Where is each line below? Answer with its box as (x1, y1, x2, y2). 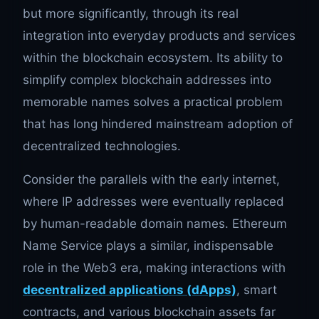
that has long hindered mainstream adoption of (23, 117, 293, 132)
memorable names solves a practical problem (23, 95, 283, 110)
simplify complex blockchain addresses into (23, 73, 271, 88)
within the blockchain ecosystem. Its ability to (23, 51, 283, 66)
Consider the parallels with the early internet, (23, 172, 280, 187)
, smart (236, 283, 277, 298)
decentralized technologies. (23, 139, 181, 154)
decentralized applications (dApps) (23, 283, 236, 298)
